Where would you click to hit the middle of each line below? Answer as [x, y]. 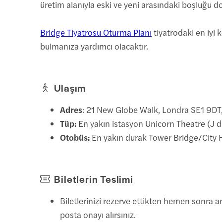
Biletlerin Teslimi [94, 179]
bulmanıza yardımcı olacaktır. [94, 46]
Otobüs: [75, 137]
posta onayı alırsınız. [98, 214]
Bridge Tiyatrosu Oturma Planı [96, 32]
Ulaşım [70, 87]
